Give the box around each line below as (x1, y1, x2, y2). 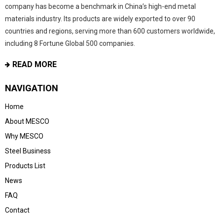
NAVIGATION (5, 82, 58, 93)
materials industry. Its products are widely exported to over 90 (5, 14, 195, 23)
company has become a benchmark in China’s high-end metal (5, 2, 196, 10)
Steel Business (5, 147, 51, 155)
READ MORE (12, 59, 57, 69)
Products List (5, 161, 45, 170)
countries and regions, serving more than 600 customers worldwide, (5, 27, 215, 35)
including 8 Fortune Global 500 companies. (5, 39, 137, 47)
